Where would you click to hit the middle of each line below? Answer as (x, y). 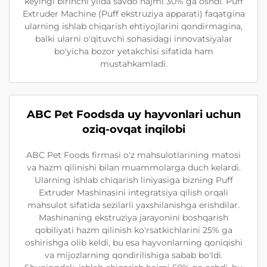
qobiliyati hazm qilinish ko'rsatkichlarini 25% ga (133, 230)
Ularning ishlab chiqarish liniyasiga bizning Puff (133, 180)
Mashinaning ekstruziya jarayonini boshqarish (133, 217)
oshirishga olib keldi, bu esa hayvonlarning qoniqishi (133, 242)
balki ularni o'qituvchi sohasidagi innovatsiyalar (133, 38)
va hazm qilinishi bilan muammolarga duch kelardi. (133, 167)
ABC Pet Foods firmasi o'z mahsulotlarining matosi (133, 155)
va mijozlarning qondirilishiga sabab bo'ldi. (133, 255)
